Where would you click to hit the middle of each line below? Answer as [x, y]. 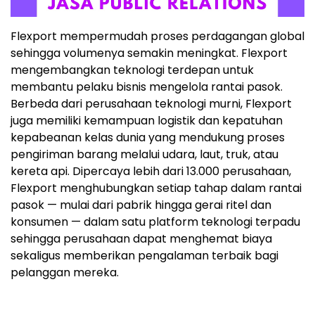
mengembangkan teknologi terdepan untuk [132, 70]
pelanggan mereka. [65, 272]
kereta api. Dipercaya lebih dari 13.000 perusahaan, [151, 171]
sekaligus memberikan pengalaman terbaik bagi [144, 255]
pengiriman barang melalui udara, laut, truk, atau [144, 154]
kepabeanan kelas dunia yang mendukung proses [148, 137]
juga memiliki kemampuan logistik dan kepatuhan [147, 120]
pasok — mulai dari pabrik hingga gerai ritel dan [141, 205]
